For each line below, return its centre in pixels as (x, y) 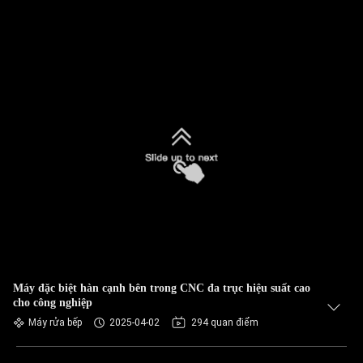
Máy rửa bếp (55, 322)
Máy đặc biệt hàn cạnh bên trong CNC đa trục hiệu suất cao (162, 288)
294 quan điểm (225, 322)
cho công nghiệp (53, 303)
